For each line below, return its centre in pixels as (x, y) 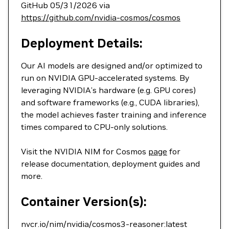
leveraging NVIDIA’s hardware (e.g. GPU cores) (108, 90)
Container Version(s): (84, 202)
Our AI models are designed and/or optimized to (112, 65)
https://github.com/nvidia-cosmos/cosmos (101, 17)
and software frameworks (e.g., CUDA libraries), (110, 102)
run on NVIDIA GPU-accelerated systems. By (105, 78)
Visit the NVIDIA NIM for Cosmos (85, 151)
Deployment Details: (82, 43)
